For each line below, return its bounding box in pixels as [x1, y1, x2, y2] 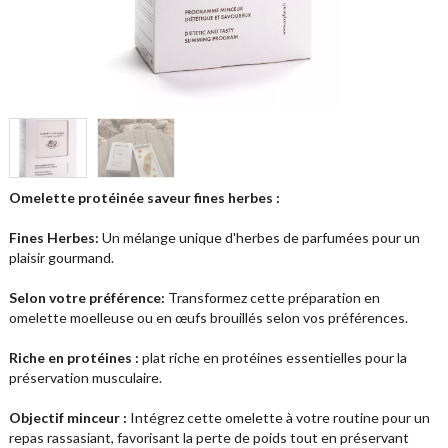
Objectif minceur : [8, 409, 127, 426]
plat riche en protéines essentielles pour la [138, 349, 407, 366]
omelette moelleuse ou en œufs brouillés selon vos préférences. [8, 309, 408, 326]
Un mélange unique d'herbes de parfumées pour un [98, 229, 420, 246]
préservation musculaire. [8, 369, 162, 386]
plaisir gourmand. [8, 249, 114, 266]
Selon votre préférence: [8, 289, 165, 306]
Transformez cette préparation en [164, 289, 380, 306]
